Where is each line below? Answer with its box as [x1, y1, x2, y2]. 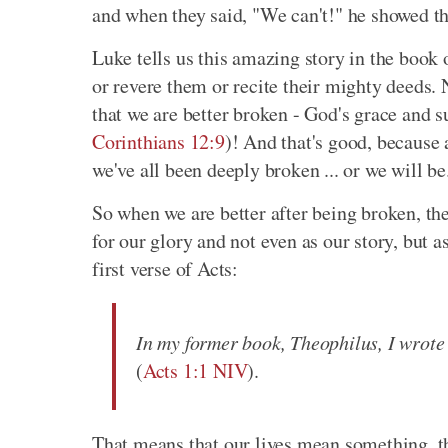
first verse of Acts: [92, 255, 239, 283]
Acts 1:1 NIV [142, 357, 248, 385]
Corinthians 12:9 [92, 128, 225, 156]
